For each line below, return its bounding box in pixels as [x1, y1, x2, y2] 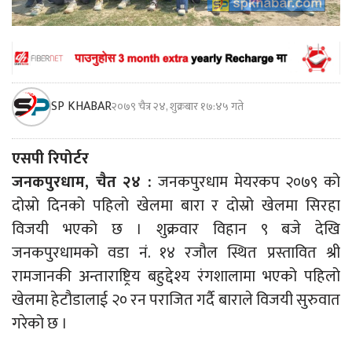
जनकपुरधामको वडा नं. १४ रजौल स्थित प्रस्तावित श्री [12, 239, 340, 266]
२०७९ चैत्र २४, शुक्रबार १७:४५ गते [112, 97, 244, 115]
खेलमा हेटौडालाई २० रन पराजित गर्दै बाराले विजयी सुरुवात [12, 286, 340, 313]
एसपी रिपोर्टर [12, 145, 89, 172]
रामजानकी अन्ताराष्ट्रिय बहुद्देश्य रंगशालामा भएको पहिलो [12, 262, 340, 290]
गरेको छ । [12, 310, 68, 337]
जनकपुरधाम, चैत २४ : [12, 168, 159, 196]
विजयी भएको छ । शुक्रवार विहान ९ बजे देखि [12, 215, 340, 243]
